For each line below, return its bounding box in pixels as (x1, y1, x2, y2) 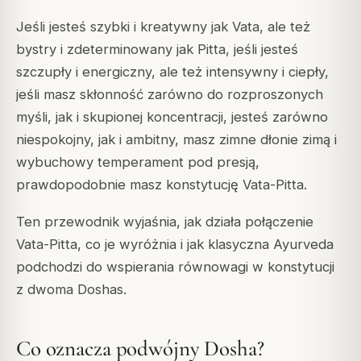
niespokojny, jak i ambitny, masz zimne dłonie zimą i (16, 131, 337, 148)
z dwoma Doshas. (16, 281, 127, 298)
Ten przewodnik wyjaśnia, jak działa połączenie (16, 214, 313, 230)
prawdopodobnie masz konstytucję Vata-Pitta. (16, 176, 307, 193)
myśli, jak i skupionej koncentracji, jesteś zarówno (16, 109, 328, 126)
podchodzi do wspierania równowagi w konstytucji (16, 259, 334, 276)
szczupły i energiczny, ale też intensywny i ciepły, (16, 64, 329, 81)
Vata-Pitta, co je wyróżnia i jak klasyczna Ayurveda (16, 236, 334, 253)
